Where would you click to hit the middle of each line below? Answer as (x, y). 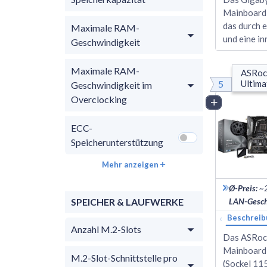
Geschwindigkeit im (111, 85)
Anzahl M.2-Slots (106, 229)
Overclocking (99, 99)
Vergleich (239, 102)
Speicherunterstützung (117, 142)
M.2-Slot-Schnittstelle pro (124, 257)
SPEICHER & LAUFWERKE (127, 201)
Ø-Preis (242, 188)
